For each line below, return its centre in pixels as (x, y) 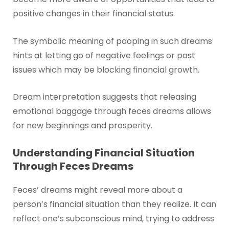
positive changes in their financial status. (94, 14)
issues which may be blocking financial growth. (106, 70)
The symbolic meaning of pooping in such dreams (112, 41)
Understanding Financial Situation (104, 153)
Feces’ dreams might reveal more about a (97, 190)
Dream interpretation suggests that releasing (104, 97)
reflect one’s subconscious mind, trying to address (113, 218)
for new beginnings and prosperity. (82, 126)
